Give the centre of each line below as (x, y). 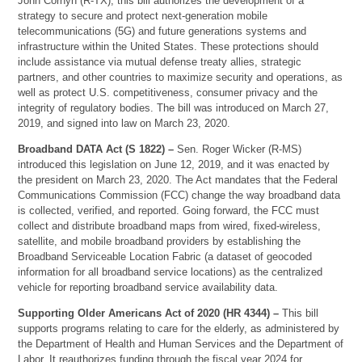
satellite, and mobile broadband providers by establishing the (160, 241)
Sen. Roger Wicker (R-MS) (238, 149)
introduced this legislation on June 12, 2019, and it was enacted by (174, 164)
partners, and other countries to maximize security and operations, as (181, 77)
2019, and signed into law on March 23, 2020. (124, 123)
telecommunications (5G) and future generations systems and (162, 31)
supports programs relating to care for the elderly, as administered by (179, 328)
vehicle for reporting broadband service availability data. (148, 287)
